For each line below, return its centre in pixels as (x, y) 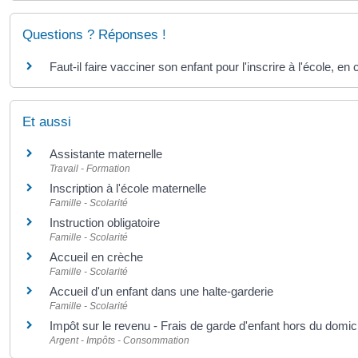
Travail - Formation (90, 168)
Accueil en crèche (96, 257)
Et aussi (47, 121)
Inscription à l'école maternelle (128, 188)
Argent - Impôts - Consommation (119, 340)
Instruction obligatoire (105, 222)
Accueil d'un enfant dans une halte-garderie (161, 291)
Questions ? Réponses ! (94, 35)
